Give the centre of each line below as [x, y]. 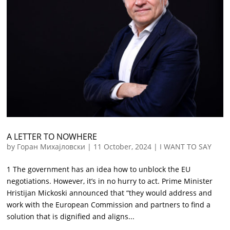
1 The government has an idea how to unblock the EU [99, 169]
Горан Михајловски [51, 147]
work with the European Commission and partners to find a [109, 205]
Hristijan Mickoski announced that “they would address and [110, 193]
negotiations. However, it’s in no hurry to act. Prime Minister [110, 181]
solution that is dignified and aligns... [71, 217]
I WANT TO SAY [186, 147]
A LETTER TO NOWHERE [52, 137]
